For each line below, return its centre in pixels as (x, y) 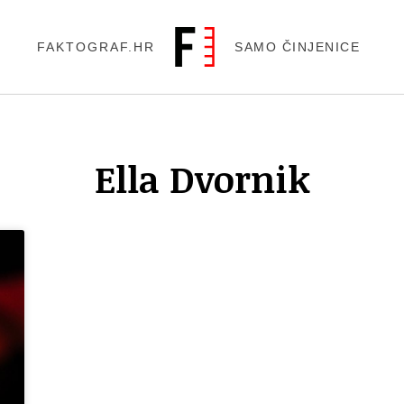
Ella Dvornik (202, 179)
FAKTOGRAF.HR (96, 47)
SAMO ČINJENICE (298, 47)
